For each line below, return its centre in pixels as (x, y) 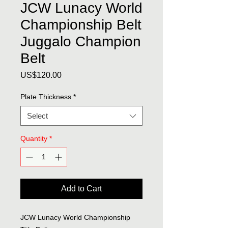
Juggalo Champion (81, 42)
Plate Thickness (46, 97)
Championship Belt (81, 25)
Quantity (34, 139)
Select (37, 116)
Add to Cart (81, 189)
